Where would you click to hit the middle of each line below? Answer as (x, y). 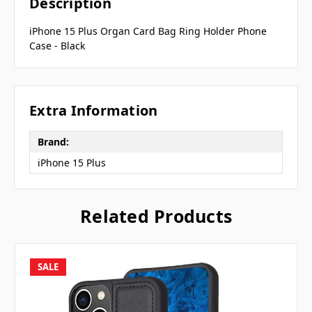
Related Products (156, 216)
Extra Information (94, 110)
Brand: (53, 142)
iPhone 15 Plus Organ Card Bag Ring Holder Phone (148, 31)
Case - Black (57, 46)
